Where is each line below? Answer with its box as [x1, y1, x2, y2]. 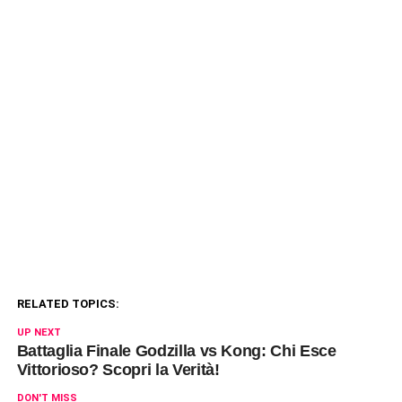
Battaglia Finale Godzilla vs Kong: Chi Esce [16, 341, 336, 360]
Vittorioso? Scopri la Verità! [16, 360, 220, 379]
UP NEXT [16, 326, 61, 338]
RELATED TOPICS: [16, 296, 119, 310]
